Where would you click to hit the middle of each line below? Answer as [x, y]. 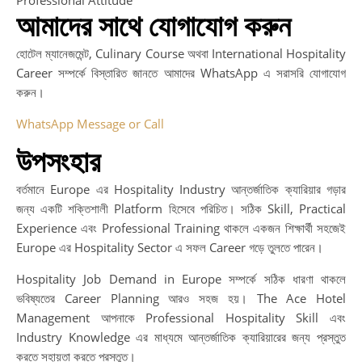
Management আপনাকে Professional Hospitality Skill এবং [181, 317]
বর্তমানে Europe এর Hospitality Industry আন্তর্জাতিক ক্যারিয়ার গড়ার [181, 189]
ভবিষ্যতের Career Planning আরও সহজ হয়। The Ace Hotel [181, 298]
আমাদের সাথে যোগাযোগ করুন [154, 26]
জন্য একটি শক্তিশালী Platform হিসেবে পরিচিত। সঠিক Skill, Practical [181, 208]
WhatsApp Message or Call [90, 123]
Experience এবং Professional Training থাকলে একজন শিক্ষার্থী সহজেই [181, 227]
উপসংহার [58, 162]
